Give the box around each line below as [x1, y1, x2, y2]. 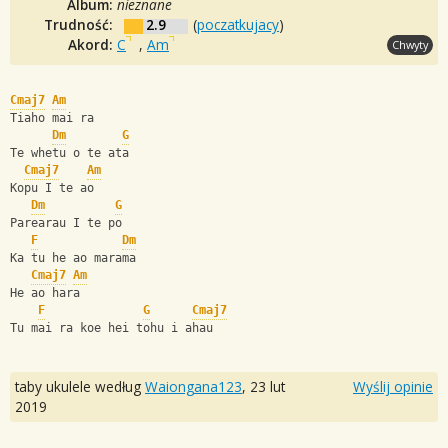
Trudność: [44, 14, 117, 34]
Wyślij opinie [353, 376, 433, 396]
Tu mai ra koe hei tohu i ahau [10, 321, 213, 336]
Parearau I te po [10, 216, 122, 231]
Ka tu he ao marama [10, 251, 136, 266]
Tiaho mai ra [10, 111, 94, 126]
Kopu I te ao [10, 181, 101, 196]
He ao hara [10, 286, 80, 301]
